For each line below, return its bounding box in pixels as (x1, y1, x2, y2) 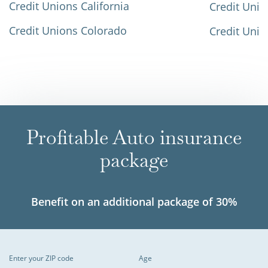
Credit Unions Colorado (9, 23, 127, 38)
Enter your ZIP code (9, 253, 74, 264)
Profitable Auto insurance (26, 125, 242, 150)
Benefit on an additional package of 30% (31, 194, 237, 209)
